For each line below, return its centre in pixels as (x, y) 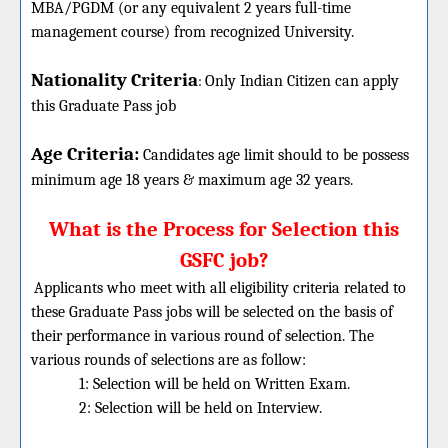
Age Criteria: (85, 154)
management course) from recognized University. (192, 32)
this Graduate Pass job (103, 106)
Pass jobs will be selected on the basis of (261, 312)
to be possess (365, 155)
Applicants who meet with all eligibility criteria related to (220, 288)
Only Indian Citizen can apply (302, 81)
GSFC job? (224, 260)
